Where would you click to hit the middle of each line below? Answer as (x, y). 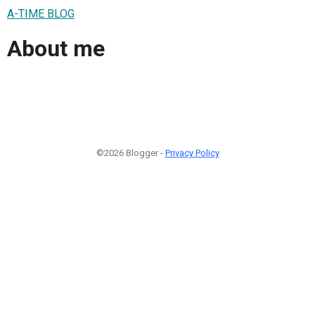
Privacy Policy (192, 153)
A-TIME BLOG (41, 13)
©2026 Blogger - (130, 153)
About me (56, 49)
